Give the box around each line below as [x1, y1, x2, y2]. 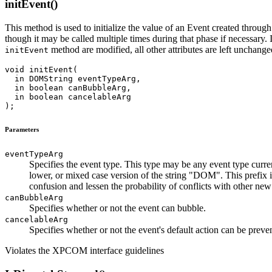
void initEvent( [5, 65, 78, 74]
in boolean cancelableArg [5, 92, 131, 101]
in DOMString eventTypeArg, [5, 74, 141, 83]
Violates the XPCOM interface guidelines [5, 245, 164, 256]
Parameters [5, 125, 39, 133]
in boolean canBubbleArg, [5, 83, 131, 92]
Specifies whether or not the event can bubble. [29, 202, 206, 213]
